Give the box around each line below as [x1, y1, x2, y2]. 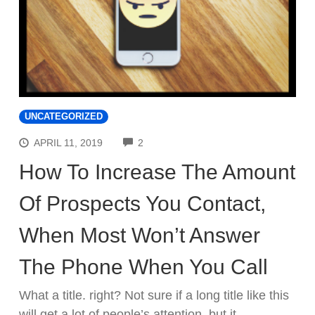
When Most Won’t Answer [19, 223, 260, 247]
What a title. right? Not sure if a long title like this [19, 288, 289, 302]
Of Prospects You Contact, [19, 191, 266, 215]
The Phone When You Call [19, 255, 268, 278]
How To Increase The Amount [19, 160, 295, 184]
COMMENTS [143, 135, 201, 147]
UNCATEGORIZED [25, 111, 103, 122]
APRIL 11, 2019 [34, 136, 103, 148]
